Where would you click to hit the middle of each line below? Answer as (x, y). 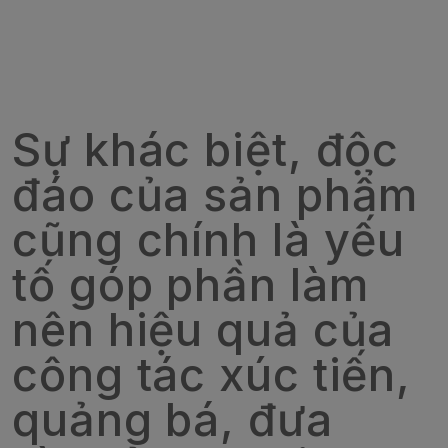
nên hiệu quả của (203, 330)
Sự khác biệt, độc (206, 150)
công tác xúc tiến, (212, 375)
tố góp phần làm (190, 285)
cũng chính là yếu (209, 240)
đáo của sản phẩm (215, 195)
